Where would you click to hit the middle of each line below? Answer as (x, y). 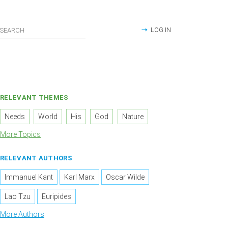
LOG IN (161, 30)
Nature (133, 117)
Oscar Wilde (125, 177)
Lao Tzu (18, 197)
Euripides (57, 197)
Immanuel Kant (29, 177)
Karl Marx (80, 177)
